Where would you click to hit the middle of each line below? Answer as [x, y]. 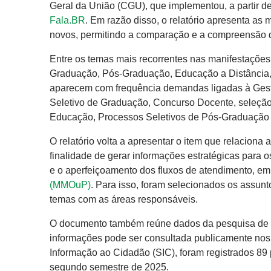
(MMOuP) [70, 185]
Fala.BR [67, 21]
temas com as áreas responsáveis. [124, 200]
